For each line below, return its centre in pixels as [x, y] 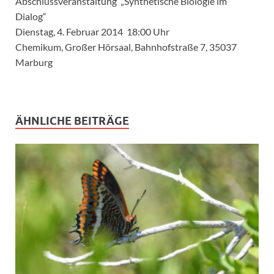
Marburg [34, 62]
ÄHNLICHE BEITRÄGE [72, 121]
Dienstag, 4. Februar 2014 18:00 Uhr [92, 32]
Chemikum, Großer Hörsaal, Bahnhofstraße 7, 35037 [126, 47]
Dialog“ [31, 17]
